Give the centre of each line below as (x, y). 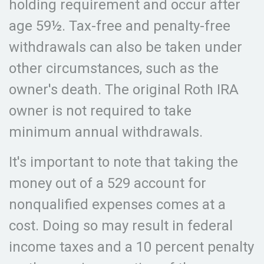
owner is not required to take (100, 111)
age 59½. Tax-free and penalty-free (120, 26)
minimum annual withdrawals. (106, 132)
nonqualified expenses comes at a (117, 204)
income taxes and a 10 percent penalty (131, 247)
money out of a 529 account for (108, 183)
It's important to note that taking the (123, 162)
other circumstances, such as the (114, 68)
